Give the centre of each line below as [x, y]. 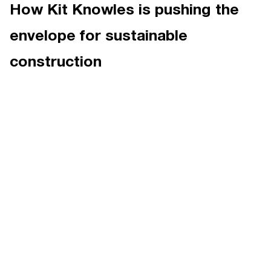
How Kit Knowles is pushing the [124, 11]
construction [55, 63]
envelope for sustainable [98, 37]
